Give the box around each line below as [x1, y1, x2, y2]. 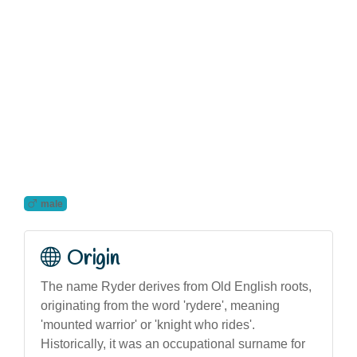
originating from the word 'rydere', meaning [41, 298, 280, 312]
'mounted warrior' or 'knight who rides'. [41, 317, 255, 331]
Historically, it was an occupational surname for [41, 336, 305, 351]
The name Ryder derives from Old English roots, [41, 279, 312, 293]
